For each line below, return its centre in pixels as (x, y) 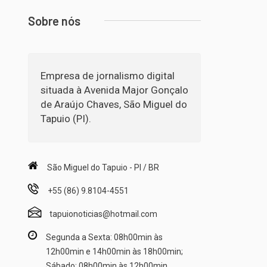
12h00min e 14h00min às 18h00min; (114, 251)
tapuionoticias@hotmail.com (103, 214)
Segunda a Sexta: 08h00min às (104, 237)
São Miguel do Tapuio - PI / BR (103, 167)
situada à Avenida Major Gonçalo (114, 90)
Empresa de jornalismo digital (108, 75)
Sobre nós (54, 21)
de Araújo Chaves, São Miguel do (114, 104)
